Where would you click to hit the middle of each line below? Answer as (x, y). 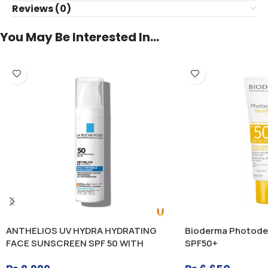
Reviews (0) (42, 8)
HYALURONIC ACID (47, 255)
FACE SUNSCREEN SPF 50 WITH (75, 243)
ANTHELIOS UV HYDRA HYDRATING (81, 230)
